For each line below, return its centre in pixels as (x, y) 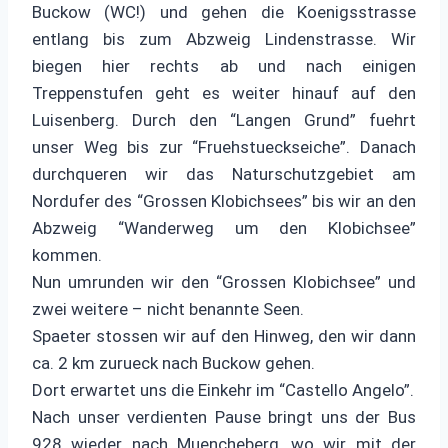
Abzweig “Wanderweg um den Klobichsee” (224, 227)
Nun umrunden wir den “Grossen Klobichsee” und (224, 281)
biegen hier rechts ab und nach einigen (224, 65)
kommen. (67, 254)
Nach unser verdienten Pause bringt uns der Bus (224, 416)
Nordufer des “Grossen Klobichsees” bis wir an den (224, 200)
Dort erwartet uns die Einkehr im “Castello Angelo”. (223, 389)
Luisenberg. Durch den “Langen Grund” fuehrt (224, 119)
